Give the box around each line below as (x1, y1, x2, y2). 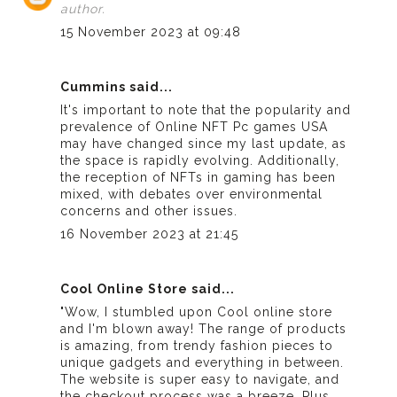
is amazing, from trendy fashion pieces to (60, 338, 334, 353)
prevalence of (60, 119, 156, 134)
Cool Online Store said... (60, 281, 236, 296)
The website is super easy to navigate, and (60, 371, 340, 386)
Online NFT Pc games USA (155, 119, 329, 134)
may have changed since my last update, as (60, 136, 347, 151)
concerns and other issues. (60, 203, 238, 218)
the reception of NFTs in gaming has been (60, 169, 337, 184)
